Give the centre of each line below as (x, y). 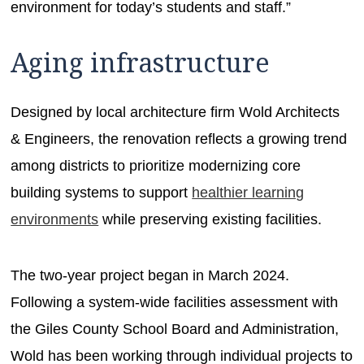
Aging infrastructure (144, 63)
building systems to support (102, 192)
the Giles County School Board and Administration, (175, 329)
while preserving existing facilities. (214, 219)
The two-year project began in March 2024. (150, 275)
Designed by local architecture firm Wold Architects (175, 112)
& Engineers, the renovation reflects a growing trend (179, 139)
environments (55, 219)
